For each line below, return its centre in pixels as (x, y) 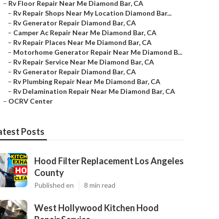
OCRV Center (31, 101)
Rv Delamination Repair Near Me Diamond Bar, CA (94, 91)
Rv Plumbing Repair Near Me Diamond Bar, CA (87, 81)
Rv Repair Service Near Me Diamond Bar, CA (84, 62)
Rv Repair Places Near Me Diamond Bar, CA (82, 42)
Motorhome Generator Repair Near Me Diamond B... (98, 52)
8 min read (100, 185)
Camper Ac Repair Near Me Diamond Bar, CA (85, 33)
